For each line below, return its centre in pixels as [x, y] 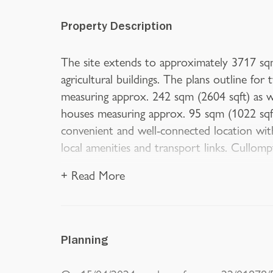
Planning [85, 242]
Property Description [117, 28]
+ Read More [93, 175]
